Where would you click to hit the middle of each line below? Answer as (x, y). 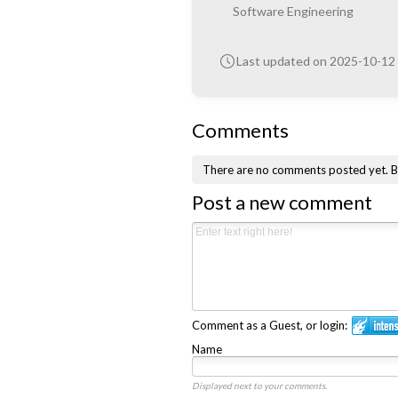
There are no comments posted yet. (296, 170)
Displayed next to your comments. (259, 385)
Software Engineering (293, 11)
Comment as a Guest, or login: (269, 325)
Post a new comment (282, 202)
